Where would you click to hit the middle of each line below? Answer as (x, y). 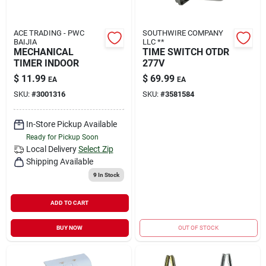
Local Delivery (51, 149)
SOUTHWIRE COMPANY (183, 33)
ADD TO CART (70, 202)
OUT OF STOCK (199, 227)
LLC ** (153, 42)
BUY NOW (70, 227)
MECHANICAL (43, 52)
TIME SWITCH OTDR (186, 52)
